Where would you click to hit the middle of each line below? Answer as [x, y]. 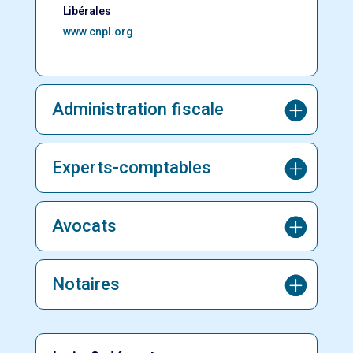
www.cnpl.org [98, 32]
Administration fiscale [137, 109]
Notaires [85, 284]
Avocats [84, 226]
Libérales [87, 11]
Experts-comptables [131, 167]
